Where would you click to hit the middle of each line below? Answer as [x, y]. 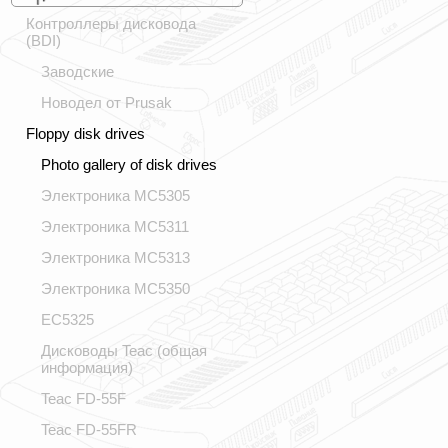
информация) [87, 367]
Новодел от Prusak [106, 102]
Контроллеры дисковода [111, 23]
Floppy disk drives [85, 133]
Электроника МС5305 [115, 195]
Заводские [77, 71]
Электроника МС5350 [115, 288]
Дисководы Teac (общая [124, 350]
